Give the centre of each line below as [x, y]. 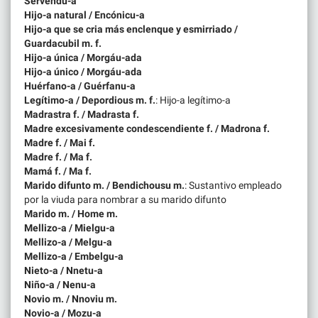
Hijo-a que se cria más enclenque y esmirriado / [131, 29]
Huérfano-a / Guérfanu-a [80, 86]
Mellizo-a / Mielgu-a [70, 227]
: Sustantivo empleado [233, 185]
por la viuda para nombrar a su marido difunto [125, 199]
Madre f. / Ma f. [58, 157]
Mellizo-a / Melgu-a [68, 242]
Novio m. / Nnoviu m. [71, 298]
